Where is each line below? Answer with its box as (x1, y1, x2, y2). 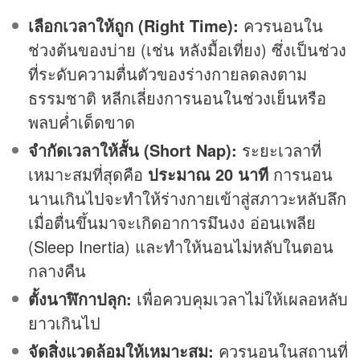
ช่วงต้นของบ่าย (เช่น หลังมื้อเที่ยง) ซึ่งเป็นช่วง (28, 38, 346, 62)
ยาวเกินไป (28, 311, 100, 335)
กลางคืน (28, 259, 86, 283)
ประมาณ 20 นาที (148, 162, 268, 186)
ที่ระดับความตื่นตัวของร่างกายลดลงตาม (28, 62, 307, 86)
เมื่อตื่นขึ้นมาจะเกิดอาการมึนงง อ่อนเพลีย (28, 211, 316, 235)
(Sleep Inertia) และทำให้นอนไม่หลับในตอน (28, 235, 333, 259)
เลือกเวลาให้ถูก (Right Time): (28, 14, 239, 38)
